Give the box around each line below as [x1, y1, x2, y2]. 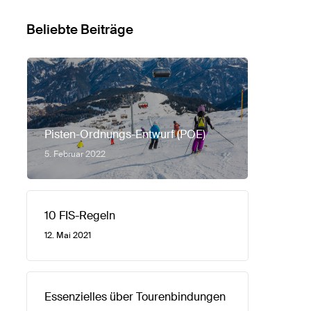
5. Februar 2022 [44, 149, 106, 160]
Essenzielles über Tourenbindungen [44, 289, 226, 304]
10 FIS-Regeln [44, 208, 115, 223]
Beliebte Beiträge [26, 21, 133, 38]
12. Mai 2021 [44, 230, 91, 241]
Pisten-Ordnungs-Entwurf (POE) [44, 127, 205, 142]
